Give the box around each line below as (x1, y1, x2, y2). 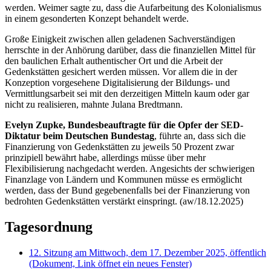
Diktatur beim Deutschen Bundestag (5, 131, 154, 142)
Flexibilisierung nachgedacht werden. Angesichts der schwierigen (5, 163, 255, 174)
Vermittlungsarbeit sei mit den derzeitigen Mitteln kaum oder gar (5, 88, 249, 99)
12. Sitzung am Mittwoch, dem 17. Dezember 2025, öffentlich (29, 247, 266, 258)
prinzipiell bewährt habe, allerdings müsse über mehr (5, 152, 206, 163)
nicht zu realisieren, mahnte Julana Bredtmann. (5, 99, 185, 110)
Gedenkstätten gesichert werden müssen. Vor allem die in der (5, 67, 237, 77)
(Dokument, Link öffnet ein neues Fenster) (29, 258, 192, 269)
